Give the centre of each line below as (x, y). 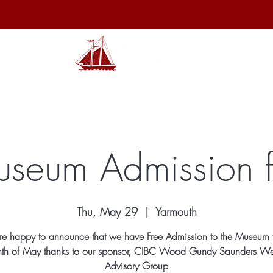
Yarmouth (176, 211)
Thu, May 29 (107, 211)
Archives (59, 87)
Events (229, 87)
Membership (169, 87)
